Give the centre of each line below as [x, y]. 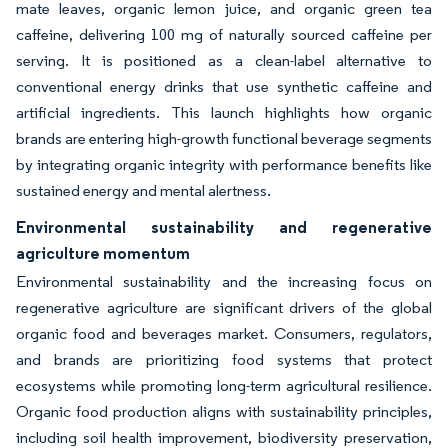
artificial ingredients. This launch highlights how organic [224, 112]
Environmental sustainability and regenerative [224, 227]
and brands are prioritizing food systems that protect [224, 359]
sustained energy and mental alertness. [145, 190]
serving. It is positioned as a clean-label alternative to [224, 60]
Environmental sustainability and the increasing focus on [224, 281]
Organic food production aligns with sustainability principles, [224, 411]
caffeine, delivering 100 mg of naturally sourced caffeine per [224, 34]
